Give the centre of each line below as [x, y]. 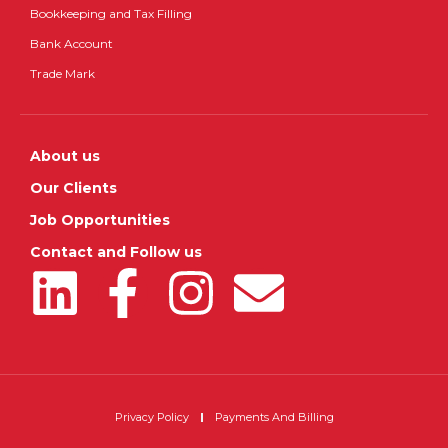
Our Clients [73, 188]
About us [65, 156]
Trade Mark [62, 73]
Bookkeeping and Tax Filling [111, 13]
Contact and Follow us [116, 252]
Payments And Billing [274, 417]
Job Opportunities [100, 220]
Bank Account [71, 43]
